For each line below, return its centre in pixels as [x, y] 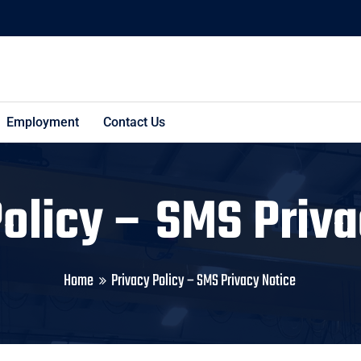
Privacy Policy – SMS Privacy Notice [203, 281]
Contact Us [134, 122]
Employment [43, 122]
